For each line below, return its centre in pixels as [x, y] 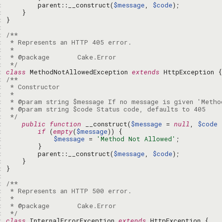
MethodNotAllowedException [79, 72]
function [65, 124]
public [34, 124]
